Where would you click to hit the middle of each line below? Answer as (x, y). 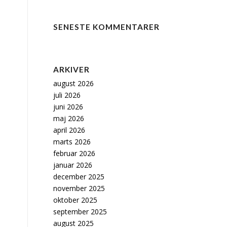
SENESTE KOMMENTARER (107, 27)
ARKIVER (72, 69)
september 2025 (80, 212)
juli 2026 (67, 95)
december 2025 (79, 177)
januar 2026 (73, 165)
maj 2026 (69, 118)
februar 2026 (74, 153)
